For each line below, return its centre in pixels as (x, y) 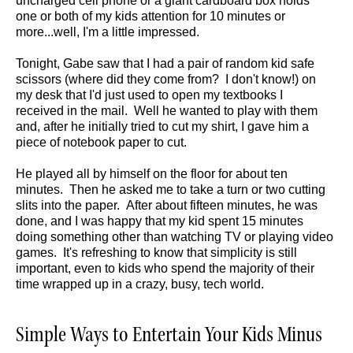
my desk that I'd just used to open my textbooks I (149, 95)
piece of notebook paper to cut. (101, 143)
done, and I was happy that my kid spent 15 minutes (160, 221)
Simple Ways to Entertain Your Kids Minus (169, 335)
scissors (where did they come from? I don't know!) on (166, 80)
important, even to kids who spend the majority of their (165, 269)
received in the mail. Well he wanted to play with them (167, 111)
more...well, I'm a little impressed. (108, 32)
